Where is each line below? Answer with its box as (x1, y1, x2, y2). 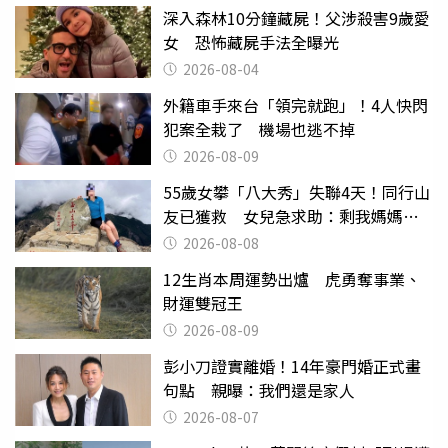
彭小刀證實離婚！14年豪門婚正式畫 (163, 353, 421, 378)
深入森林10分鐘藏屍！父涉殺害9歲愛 (163, 5, 430, 30)
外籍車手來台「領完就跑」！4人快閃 (163, 92, 428, 117)
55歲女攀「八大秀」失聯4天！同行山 (163, 179, 430, 204)
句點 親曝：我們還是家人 (163, 377, 355, 402)
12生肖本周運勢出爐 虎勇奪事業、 (163, 266, 421, 291)
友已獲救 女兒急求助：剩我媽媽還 (163, 203, 419, 228)
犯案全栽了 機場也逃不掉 (163, 116, 355, 141)
